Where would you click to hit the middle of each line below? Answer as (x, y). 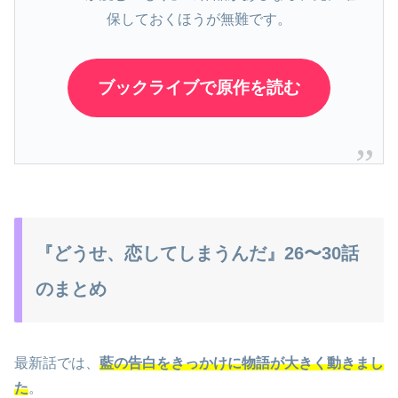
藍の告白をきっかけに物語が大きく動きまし (242, 363)
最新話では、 (57, 363)
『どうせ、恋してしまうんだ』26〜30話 (197, 254)
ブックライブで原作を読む (199, 87)
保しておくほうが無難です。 (199, 19)
